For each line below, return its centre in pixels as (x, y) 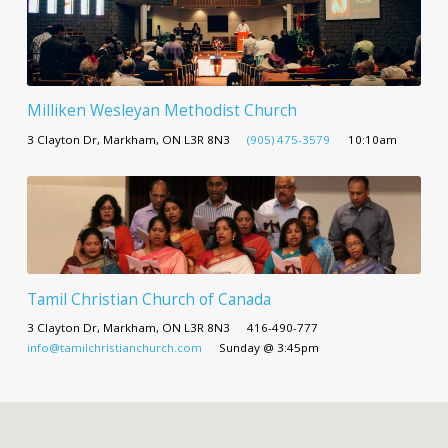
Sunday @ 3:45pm (269, 347)
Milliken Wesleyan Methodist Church (161, 111)
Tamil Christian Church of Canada (148, 299)
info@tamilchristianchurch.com (114, 347)
